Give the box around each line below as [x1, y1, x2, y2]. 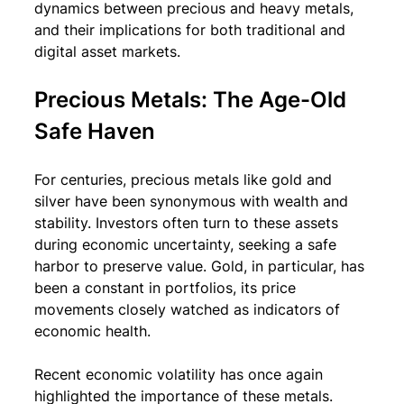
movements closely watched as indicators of [34, 300, 344, 318]
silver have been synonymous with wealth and [34, 192, 353, 210]
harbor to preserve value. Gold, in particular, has [34, 257, 369, 275]
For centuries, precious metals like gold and [34, 170, 336, 188]
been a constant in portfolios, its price [34, 279, 300, 297]
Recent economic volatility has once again [34, 365, 327, 383]
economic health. [34, 322, 151, 340]
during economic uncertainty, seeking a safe [34, 235, 341, 253]
